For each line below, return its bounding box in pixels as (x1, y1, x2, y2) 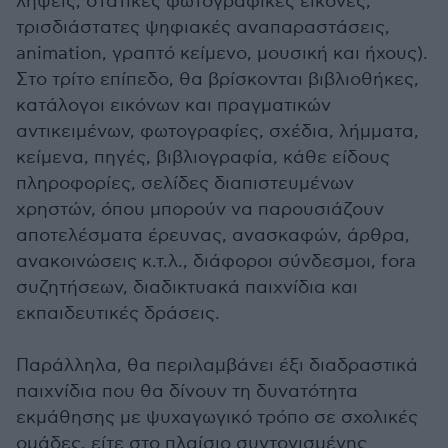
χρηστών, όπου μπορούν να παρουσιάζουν (16, 199, 384, 220)
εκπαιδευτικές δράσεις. (16, 303, 220, 324)
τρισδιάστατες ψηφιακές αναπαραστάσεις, (16, 17, 390, 38)
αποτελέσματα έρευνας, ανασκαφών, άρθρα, (16, 225, 410, 246)
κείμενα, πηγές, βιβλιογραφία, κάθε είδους (16, 147, 390, 168)
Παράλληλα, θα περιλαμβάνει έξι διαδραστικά (16, 355, 418, 376)
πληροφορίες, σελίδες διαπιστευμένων (16, 173, 354, 194)
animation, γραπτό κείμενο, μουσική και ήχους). (16, 43, 428, 64)
